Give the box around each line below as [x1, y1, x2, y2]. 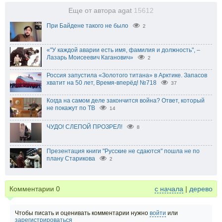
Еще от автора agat [68, 7, 134, 15]
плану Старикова [47, 155, 95, 163]
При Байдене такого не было [47, 22, 128, 30]
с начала [155, 185, 183, 193]
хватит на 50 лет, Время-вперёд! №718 [47, 79, 157, 87]
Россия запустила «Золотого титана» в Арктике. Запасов [47, 72, 207, 79]
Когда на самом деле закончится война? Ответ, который [47, 97, 205, 105]
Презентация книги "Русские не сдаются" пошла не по [47, 148, 200, 155]
